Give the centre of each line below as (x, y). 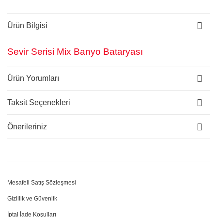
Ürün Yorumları (33, 78)
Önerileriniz (27, 126)
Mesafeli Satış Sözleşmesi (42, 183)
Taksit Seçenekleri (39, 102)
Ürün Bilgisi (27, 25)
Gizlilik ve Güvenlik (32, 199)
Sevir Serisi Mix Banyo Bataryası (75, 52)
